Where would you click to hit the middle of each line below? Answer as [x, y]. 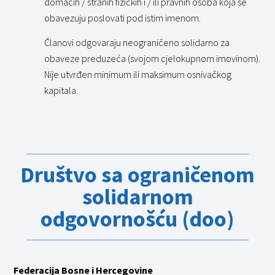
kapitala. [61, 91]
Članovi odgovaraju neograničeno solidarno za [137, 43]
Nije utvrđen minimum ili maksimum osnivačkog [138, 75]
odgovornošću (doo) [137, 219]
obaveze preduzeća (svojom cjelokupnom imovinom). [153, 59]
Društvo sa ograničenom [137, 174]
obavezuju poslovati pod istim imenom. [123, 17]
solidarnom [137, 196]
